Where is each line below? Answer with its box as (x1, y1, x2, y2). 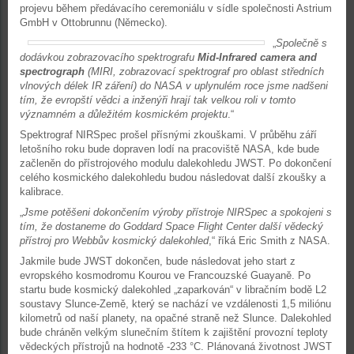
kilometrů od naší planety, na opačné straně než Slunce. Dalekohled (20, 312, 331, 324)
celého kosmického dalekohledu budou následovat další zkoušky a (20, 171, 326, 183)
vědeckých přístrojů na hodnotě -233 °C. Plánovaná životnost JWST (20, 341, 332, 352)
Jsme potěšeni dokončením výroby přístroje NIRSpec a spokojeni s (23, 206, 332, 218)
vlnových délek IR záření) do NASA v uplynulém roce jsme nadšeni (20, 80, 328, 92)
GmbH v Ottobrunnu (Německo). (20, 17, 168, 28)
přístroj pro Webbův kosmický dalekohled (20, 235, 209, 247)
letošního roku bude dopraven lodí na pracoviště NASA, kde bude (20, 143, 319, 155)
